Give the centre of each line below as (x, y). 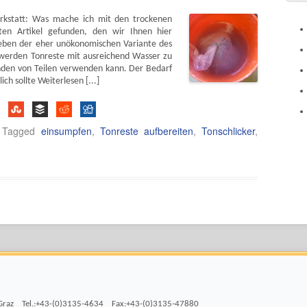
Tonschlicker (229, 131)
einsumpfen (66, 131)
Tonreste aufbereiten (147, 131)
